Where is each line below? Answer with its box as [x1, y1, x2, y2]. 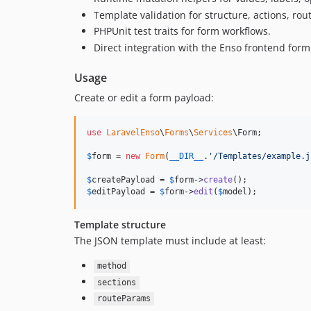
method [96, 261, 126, 271]
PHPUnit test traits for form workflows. [94, 24, 271, 38]
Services [194, 127, 233, 137]
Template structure [74, 217, 166, 231]
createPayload [92, 174, 155, 185]
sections [96, 278, 136, 288]
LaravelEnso [106, 127, 160, 137]
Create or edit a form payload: [74, 90, 214, 104]
